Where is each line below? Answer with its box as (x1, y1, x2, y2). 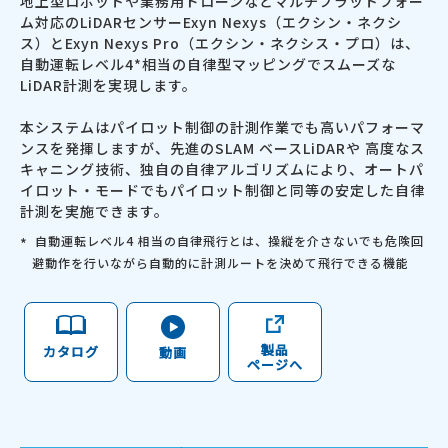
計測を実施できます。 (20, 201, 169, 222)
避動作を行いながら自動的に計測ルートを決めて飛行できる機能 (32, 253, 409, 271)
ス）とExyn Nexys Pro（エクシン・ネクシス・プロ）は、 (20, 33, 420, 54)
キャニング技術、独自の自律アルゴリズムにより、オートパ (20, 159, 424, 180)
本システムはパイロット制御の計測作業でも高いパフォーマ (20, 117, 425, 138)
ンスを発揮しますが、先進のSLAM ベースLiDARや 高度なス (20, 138, 425, 159)
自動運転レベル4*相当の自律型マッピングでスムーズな (20, 54, 396, 75)
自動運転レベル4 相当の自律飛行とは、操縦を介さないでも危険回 (35, 232, 424, 250)
